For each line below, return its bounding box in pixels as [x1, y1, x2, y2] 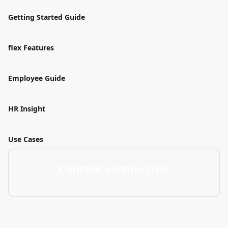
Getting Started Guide [8, 12, 85, 22]
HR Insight [8, 104, 45, 113]
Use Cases [8, 134, 43, 144]
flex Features [8, 43, 54, 52]
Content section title [59, 161, 169, 176]
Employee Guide [8, 73, 65, 83]
